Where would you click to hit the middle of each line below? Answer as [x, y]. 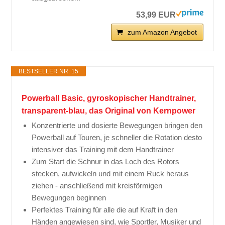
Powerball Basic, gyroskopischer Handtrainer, [109, 98]
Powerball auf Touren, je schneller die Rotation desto [117, 138]
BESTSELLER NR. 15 [49, 72]
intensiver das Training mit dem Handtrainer [103, 150]
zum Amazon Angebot [162, 32]
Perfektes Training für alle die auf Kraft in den [105, 210]
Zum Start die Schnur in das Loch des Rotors [106, 162]
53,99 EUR [156, 15]
